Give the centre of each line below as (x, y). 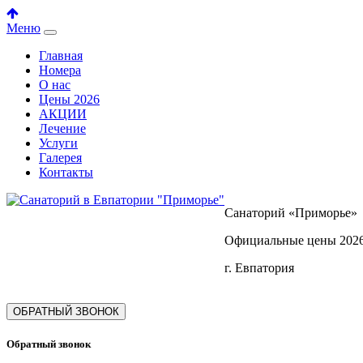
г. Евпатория (259, 268)
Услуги (58, 143)
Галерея (60, 158)
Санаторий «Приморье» (291, 213)
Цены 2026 (69, 99)
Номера (60, 70)
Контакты (66, 172)
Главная (61, 56)
